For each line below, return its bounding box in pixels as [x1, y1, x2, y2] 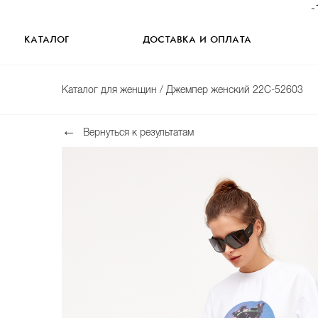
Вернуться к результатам [83, 126, 194, 138]
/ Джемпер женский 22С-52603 [160, 84, 303, 95]
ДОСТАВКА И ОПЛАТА [143, 35, 252, 45]
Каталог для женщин [62, 84, 160, 95]
